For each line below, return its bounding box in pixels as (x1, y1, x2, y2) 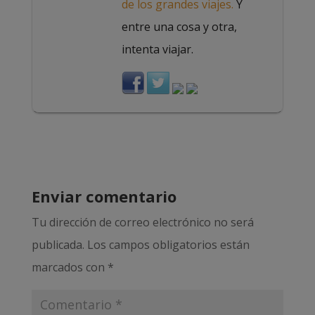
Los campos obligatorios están (86, 236, 250, 252)
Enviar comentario (31, 185, 176, 207)
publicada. (31, 236, 84, 252)
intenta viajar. (121, 41, 193, 57)
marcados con (31, 259, 108, 275)
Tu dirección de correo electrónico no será (31, 214, 254, 230)
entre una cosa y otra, (121, 18, 237, 34)
